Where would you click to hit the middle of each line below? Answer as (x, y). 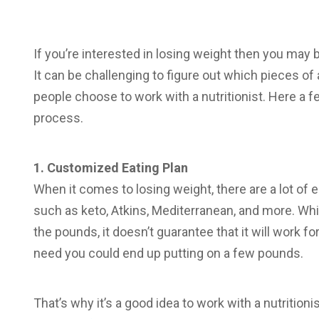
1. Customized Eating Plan (111, 168)
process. (58, 118)
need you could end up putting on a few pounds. (168, 253)
